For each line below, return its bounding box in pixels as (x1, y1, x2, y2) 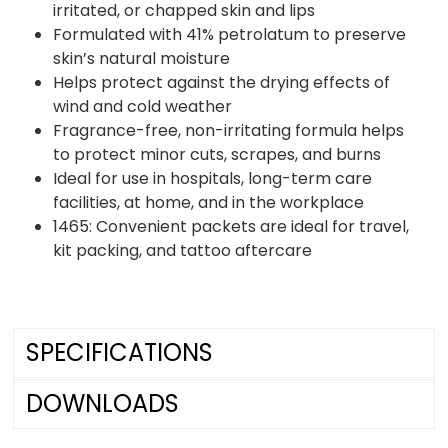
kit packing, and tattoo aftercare (53, 238, 313, 262)
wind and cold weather (53, 94, 233, 118)
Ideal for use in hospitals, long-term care (53, 166, 373, 190)
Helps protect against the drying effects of (53, 70, 391, 94)
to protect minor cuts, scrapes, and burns (53, 142, 382, 166)
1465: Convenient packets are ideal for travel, (53, 214, 410, 238)
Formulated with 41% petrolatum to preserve (53, 22, 407, 46)
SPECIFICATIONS (26, 335, 214, 369)
